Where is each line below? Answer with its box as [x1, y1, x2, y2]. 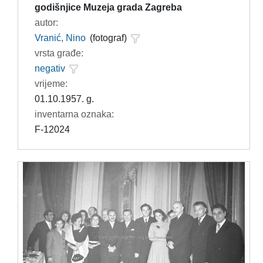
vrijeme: [34, 79, 68, 89]
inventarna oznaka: [34, 109, 114, 120]
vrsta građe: [34, 48, 83, 59]
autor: [34, 18, 58, 28]
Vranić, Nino [34, 33, 86, 43]
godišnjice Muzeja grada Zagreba [34, 2, 182, 13]
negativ [34, 63, 65, 74]
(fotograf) [89, 33, 127, 43]
